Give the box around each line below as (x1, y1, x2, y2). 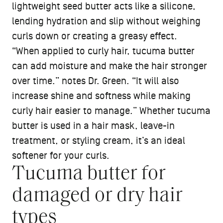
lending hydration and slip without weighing (12, 16, 201, 27)
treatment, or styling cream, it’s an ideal (12, 135, 185, 147)
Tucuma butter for (12, 164, 166, 185)
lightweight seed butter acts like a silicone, (12, 1, 196, 12)
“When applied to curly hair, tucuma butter (12, 46, 195, 57)
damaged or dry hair (12, 186, 183, 207)
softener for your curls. (12, 150, 110, 162)
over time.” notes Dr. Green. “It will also (12, 76, 179, 87)
